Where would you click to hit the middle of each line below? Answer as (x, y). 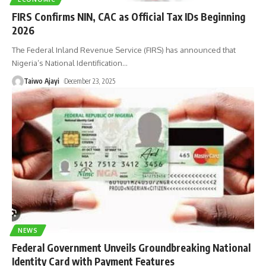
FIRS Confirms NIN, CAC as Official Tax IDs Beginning (129, 16)
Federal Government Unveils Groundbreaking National (131, 247)
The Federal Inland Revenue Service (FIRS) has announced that (124, 50)
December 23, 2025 (90, 81)
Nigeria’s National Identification (67, 63)
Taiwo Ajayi (42, 81)
